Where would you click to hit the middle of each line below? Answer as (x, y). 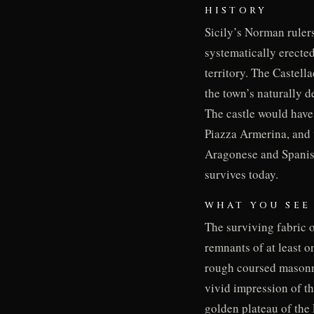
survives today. (241, 175)
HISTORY (236, 11)
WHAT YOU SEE (258, 205)
